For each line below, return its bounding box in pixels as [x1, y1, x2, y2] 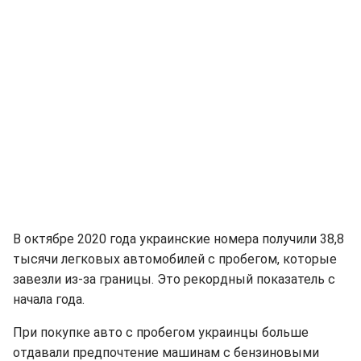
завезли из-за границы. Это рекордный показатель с [13, 272, 335, 287]
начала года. [13, 292, 85, 307]
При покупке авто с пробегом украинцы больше [13, 325, 309, 340]
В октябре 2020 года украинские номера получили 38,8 [13, 231, 344, 247]
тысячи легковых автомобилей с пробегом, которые [13, 251, 337, 267]
